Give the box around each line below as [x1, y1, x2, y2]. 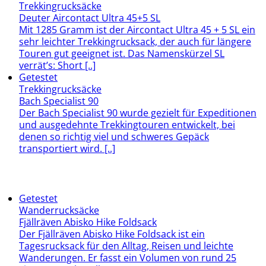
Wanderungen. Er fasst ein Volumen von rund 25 [19, 251, 236, 264]
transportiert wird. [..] [19, 141, 115, 155]
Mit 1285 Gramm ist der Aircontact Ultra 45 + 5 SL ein [19, 23, 255, 36]
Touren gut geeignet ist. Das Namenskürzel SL [19, 46, 224, 60]
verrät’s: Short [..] [19, 58, 96, 72]
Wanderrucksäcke [19, 203, 99, 217]
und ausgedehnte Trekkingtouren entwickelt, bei [19, 118, 235, 131]
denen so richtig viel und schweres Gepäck [19, 129, 209, 143]
